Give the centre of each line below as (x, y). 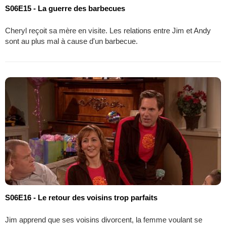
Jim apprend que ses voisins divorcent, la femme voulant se (104, 219)
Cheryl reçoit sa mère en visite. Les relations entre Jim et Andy (108, 30)
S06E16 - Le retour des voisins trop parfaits (81, 197)
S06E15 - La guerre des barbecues (65, 8)
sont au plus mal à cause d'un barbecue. (71, 41)
